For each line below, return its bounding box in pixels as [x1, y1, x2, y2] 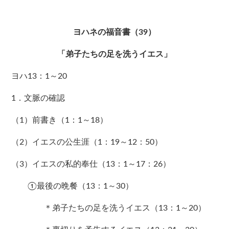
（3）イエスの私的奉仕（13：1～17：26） [11, 160, 171, 169]
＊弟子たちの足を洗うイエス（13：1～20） [11, 204, 207, 213]
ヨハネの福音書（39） [73, 28, 156, 37]
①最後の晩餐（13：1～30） [11, 182, 134, 191]
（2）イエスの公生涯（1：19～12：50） [11, 138, 163, 147]
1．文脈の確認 [11, 94, 65, 103]
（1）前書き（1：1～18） [11, 116, 108, 125]
